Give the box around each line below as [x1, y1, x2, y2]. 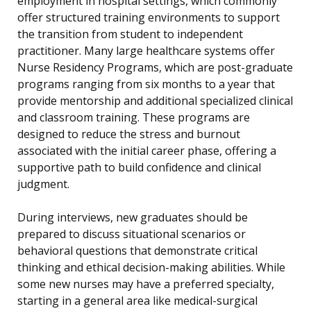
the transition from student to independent [17, 26, 243, 42]
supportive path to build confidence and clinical [17, 160, 261, 176]
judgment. [17, 176, 69, 192]
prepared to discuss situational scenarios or [17, 226, 246, 242]
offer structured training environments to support [17, 10, 280, 26]
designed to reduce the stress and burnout [17, 126, 240, 142]
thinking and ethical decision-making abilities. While [17, 260, 285, 276]
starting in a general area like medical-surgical [17, 293, 258, 309]
